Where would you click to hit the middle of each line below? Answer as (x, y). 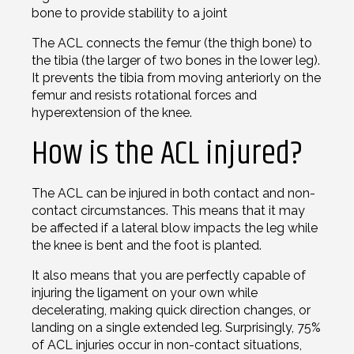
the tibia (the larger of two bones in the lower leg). (176, 60)
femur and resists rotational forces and (144, 95)
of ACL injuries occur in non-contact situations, (167, 345)
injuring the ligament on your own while (145, 292)
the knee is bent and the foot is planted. (147, 245)
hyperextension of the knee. (112, 112)
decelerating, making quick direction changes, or (171, 310)
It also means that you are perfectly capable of (169, 275)
